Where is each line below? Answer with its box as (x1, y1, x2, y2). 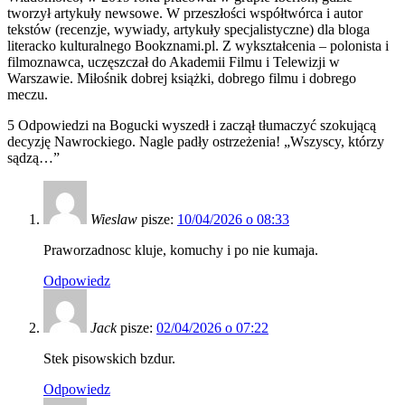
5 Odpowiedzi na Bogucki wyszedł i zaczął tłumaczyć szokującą (7, 118, 376, 134)
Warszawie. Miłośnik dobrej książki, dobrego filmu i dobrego (7, 71, 356, 87)
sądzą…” (7, 150, 60, 166)
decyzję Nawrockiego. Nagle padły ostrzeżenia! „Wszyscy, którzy (7, 134, 384, 150)
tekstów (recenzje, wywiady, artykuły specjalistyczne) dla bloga (7, 22, 370, 38)
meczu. (7, 87, 48, 103)
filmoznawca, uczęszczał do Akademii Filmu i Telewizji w (7, 54, 340, 71)
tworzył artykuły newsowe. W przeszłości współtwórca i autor (7, 5, 363, 22)
